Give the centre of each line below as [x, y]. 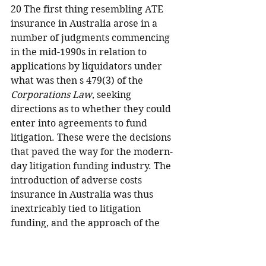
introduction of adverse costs [77, 180]
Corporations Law [51, 95]
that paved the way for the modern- [92, 152]
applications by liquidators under [88, 66]
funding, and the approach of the [86, 223]
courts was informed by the [74, 237]
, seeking [113, 95]
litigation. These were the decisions [92, 137]
